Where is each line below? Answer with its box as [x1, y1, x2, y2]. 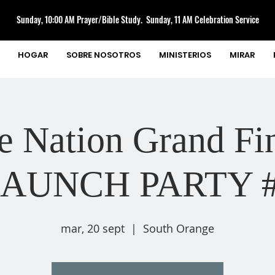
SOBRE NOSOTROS [66, 49, 141, 61]
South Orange [143, 221, 214, 236]
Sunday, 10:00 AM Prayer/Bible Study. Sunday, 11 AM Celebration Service [16, 13, 259, 26]
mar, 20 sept [61, 221, 125, 236]
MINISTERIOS [159, 49, 211, 61]
